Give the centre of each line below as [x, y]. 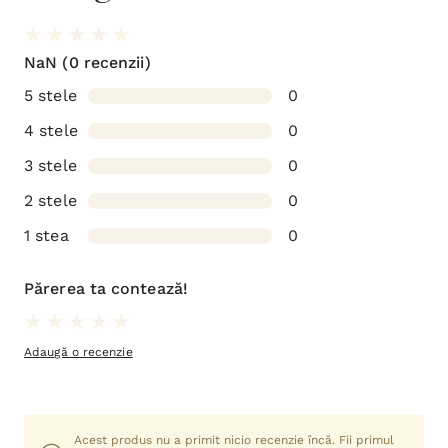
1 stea [46, 235]
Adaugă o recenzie [78, 352]
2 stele [50, 200]
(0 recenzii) [104, 62]
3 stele [50, 165]
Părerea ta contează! [106, 288]
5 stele [50, 95]
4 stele [51, 130]
